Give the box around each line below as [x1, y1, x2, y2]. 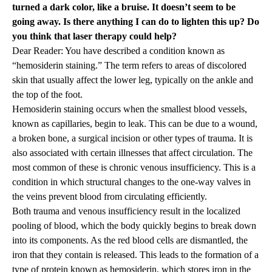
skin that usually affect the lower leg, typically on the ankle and [12, 75, 253, 86]
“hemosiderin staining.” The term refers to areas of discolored [12, 60, 246, 71]
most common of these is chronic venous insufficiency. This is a [12, 162, 256, 173]
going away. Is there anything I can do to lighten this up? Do [12, 16, 259, 27]
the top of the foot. [12, 89, 83, 100]
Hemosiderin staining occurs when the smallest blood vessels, [12, 104, 247, 115]
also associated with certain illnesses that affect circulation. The [12, 148, 253, 158]
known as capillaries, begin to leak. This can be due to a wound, [12, 118, 257, 129]
